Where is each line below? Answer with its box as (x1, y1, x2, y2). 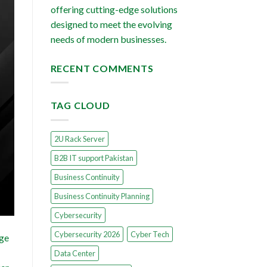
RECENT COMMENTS (50, 62, 154, 74)
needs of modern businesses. (50, 33, 166, 45)
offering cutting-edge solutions (50, 3, 178, 15)
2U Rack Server (54, 133, 105, 144)
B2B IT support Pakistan (54, 153, 133, 163)
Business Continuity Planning (54, 191, 150, 201)
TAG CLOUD (50, 100, 110, 111)
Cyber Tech (130, 229, 169, 239)
